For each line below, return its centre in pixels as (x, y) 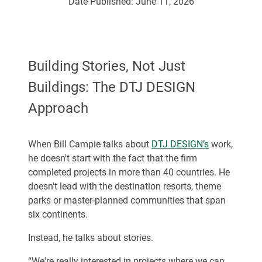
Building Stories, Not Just (107, 66)
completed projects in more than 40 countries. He (129, 172)
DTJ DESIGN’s (180, 144)
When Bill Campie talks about (90, 144)
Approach (58, 108)
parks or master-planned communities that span (127, 200)
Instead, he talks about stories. (91, 238)
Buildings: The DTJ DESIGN (112, 87)
